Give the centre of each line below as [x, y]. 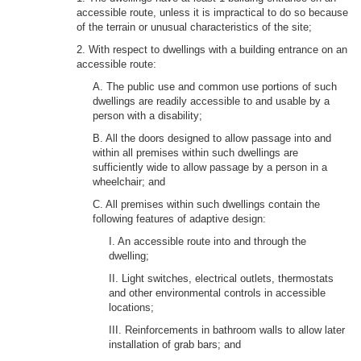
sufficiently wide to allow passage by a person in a [210, 167]
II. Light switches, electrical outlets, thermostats [221, 278]
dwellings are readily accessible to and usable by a [211, 101]
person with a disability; [147, 116]
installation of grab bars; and [175, 344]
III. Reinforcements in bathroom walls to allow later [227, 330]
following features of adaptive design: [179, 219]
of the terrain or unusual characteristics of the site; [194, 27]
